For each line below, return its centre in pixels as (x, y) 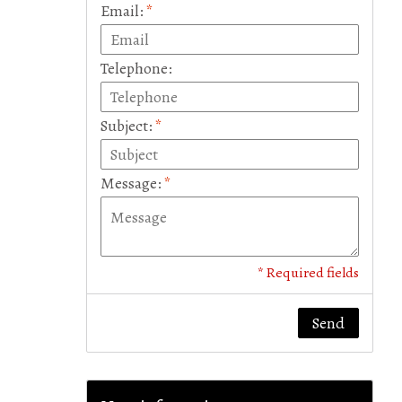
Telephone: (136, 68)
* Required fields (308, 272)
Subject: (128, 125)
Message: (132, 183)
